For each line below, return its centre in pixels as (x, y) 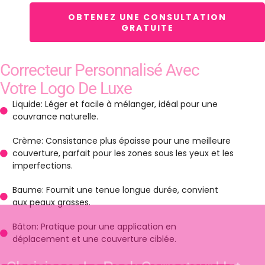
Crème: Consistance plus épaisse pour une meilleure (122, 141)
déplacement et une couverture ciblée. (95, 239)
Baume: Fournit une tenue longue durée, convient (116, 190)
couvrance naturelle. (56, 117)
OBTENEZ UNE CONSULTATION (147, 17)
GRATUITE (147, 28)
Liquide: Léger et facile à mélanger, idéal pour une (115, 104)
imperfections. (43, 166)
